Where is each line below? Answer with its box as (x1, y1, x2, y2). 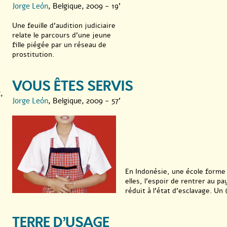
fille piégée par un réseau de (12, 40, 106, 50)
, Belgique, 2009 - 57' (48, 95, 121, 106)
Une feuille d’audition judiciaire (12, 20, 116, 30)
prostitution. (12, 49, 54, 59)
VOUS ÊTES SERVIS (12, 77, 133, 96)
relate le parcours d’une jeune (12, 30, 111, 40)
